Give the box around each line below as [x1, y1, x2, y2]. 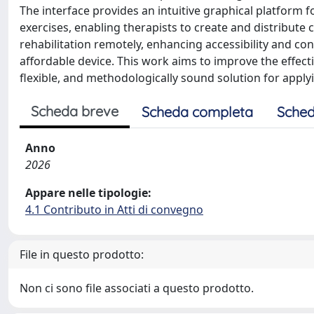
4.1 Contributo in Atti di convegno [25, 202, 203, 217]
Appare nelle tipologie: [25, 185, 151, 200]
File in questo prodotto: [20, 247, 144, 262]
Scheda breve [31, 102, 118, 120]
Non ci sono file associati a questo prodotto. [20, 280, 254, 296]
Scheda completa [142, 103, 253, 121]
